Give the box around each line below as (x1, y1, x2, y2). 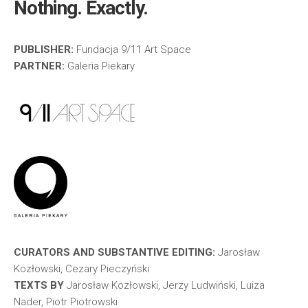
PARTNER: (14, 60, 65, 72)
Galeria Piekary (65, 60, 135, 72)
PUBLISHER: (14, 43, 74, 56)
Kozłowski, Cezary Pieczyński (14, 263, 149, 276)
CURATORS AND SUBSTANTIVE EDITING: (14, 246, 218, 259)
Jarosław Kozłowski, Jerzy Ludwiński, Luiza (64, 279, 265, 292)
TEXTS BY (14, 279, 64, 292)
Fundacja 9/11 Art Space (74, 43, 191, 56)
